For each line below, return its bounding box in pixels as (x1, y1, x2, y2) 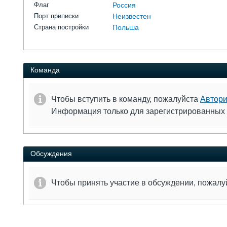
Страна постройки (34, 23, 89, 31)
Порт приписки (34, 12, 79, 20)
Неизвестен (112, 12, 151, 20)
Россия (112, 1, 136, 9)
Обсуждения (30, 149, 72, 158)
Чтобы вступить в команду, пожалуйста (51, 95, 200, 103)
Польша (112, 23, 139, 31)
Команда (30, 66, 60, 74)
